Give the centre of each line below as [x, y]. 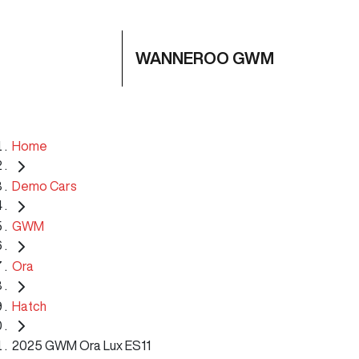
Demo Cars [44, 186]
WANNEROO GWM [205, 58]
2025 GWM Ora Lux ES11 [81, 346]
